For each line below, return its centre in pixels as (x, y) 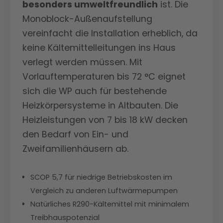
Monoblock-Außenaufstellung (87, 19)
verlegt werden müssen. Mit (82, 62)
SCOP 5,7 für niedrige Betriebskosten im (101, 177)
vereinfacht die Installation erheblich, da (110, 33)
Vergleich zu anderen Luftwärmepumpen (104, 191)
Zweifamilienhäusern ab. (75, 149)
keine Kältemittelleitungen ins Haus (99, 48)
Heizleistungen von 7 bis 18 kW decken (105, 120)
